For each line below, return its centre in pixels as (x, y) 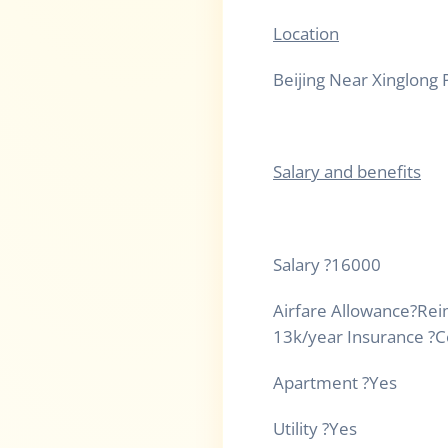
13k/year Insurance (350, 336)
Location (306, 33)
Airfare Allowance (341, 310)
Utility (297, 429)
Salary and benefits (347, 172)
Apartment (317, 383)
